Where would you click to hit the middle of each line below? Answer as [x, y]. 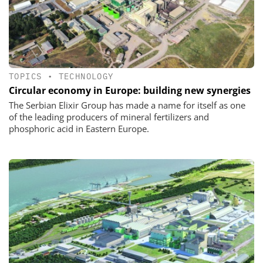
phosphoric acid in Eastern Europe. [79, 129]
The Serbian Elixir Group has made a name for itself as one [127, 105]
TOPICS [26, 77]
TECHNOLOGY [86, 77]
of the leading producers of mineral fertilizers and [109, 117]
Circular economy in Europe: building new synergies [130, 91]
